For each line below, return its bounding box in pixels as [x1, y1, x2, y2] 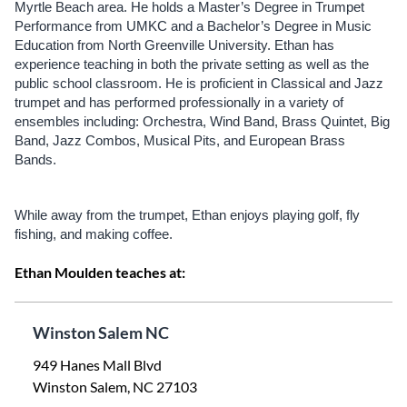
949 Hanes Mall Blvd [33, 356, 162, 373]
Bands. [15, 153, 60, 167]
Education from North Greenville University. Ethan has [15, 38, 334, 53]
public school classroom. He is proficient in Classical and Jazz [15, 76, 383, 91]
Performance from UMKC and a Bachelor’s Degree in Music [15, 19, 372, 34]
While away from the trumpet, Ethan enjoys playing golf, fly [15, 208, 360, 223]
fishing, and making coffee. [15, 227, 173, 242]
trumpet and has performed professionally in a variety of [15, 95, 343, 110]
